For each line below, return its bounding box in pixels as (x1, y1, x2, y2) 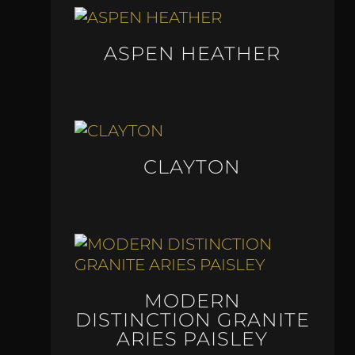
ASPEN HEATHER (104, 42, 281, 66)
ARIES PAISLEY (116, 327, 269, 351)
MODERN (143, 289, 241, 313)
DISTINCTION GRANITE (74, 308, 310, 332)
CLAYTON (143, 155, 242, 179)
